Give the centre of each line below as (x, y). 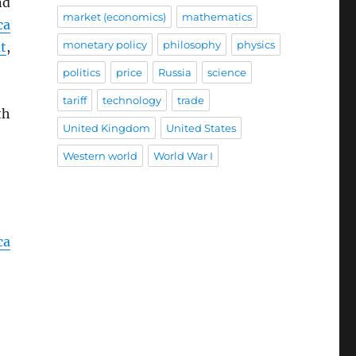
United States (201, 128)
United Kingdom (106, 128)
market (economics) (114, 17)
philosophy (192, 45)
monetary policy (104, 45)
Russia (174, 73)
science (226, 73)
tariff (74, 101)
